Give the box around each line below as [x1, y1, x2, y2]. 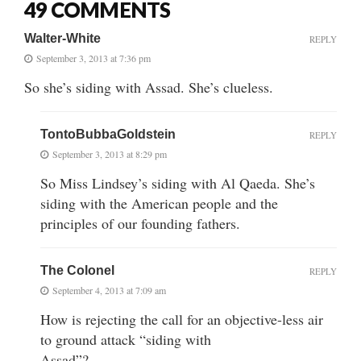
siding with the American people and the [40, 193, 278, 213]
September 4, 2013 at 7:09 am [52, 283, 166, 297]
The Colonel [40, 263, 114, 277]
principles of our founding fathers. [40, 213, 240, 233]
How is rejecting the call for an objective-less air [40, 309, 323, 329]
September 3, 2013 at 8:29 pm [52, 147, 167, 160]
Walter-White [24, 31, 101, 45]
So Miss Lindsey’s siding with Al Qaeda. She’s [40, 172, 315, 193]
